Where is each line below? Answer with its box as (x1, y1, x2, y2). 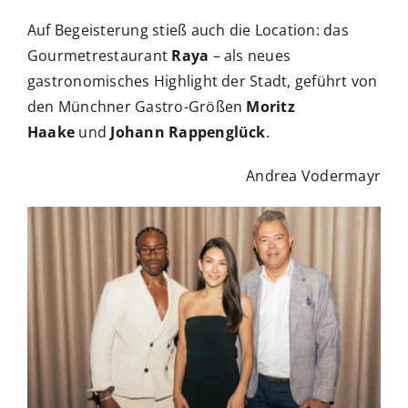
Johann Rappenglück (110, 122, 266, 143)
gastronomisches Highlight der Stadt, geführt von (27, 71, 378, 92)
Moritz (246, 97, 295, 117)
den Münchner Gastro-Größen (27, 97, 247, 117)
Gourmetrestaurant (27, 46, 172, 66)
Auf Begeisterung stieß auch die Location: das (27, 20, 349, 41)
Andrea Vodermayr (246, 166, 381, 187)
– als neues (209, 46, 291, 66)
